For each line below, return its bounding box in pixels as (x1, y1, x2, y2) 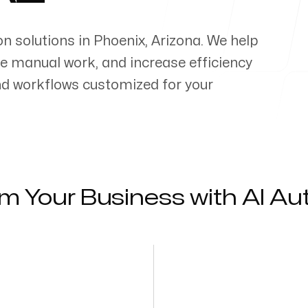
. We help (201, 34, 258, 47)
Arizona (151, 34, 201, 47)
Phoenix (93, 34, 145, 47)
